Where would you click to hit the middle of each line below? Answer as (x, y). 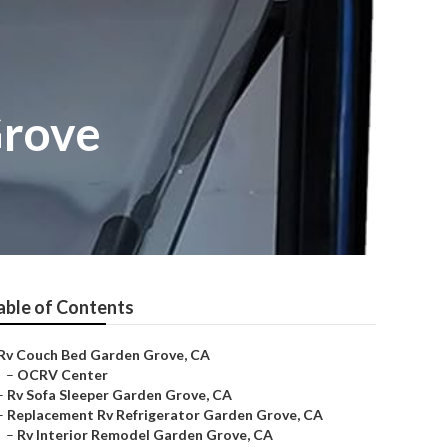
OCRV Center (62, 374)
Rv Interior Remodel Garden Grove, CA (145, 434)
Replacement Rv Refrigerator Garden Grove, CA (165, 414)
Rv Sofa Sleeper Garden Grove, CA (119, 394)
